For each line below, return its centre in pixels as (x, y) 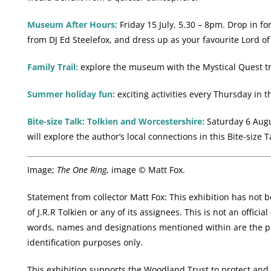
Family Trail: (52, 67)
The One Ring (81, 169)
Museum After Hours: (72, 25)
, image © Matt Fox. (145, 169)
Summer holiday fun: (71, 94)
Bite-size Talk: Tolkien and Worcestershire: (116, 122)
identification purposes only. (85, 242)
